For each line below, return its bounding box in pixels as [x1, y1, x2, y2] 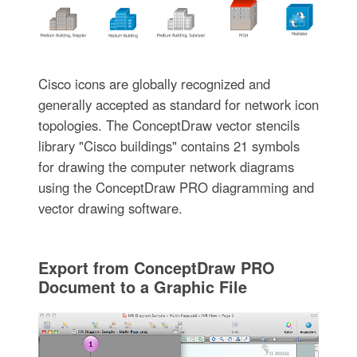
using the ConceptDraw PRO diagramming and [37, 178, 314, 198]
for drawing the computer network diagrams [37, 157, 294, 177]
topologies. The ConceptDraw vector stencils [37, 116, 300, 135]
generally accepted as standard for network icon [37, 95, 319, 115]
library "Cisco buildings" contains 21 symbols [37, 136, 300, 156]
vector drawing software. [37, 198, 182, 218]
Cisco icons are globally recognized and [37, 74, 270, 94]
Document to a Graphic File [37, 275, 247, 299]
